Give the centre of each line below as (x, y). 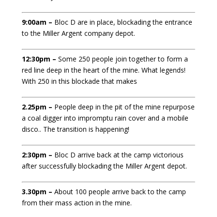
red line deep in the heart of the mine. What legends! (103, 70)
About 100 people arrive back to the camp (120, 192)
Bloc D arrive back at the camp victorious (119, 155)
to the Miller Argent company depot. (78, 33)
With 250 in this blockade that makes (79, 81)
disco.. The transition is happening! (75, 129)
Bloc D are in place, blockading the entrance (123, 22)
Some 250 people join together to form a (123, 59)
